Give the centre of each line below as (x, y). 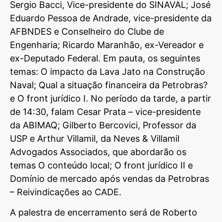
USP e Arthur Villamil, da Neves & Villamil (95, 138)
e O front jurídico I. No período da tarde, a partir (111, 98)
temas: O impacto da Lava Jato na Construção (108, 71)
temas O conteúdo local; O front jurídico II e (101, 165)
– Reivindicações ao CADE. (66, 192)
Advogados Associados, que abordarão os (98, 152)
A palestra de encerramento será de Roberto (104, 213)
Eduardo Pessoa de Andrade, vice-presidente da (111, 18)
